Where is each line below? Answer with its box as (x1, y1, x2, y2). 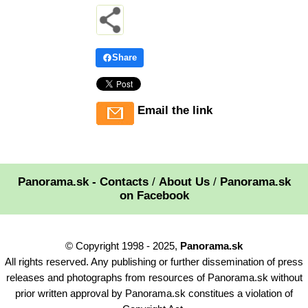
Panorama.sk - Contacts (17, 175, 148, 188)
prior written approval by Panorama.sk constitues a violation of (15, 287, 293, 299)
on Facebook (119, 188, 189, 202)
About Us (158, 175, 210, 188)
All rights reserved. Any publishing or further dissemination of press (5, 255, 303, 267)
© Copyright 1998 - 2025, (65, 239, 180, 252)
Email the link (137, 103, 212, 117)
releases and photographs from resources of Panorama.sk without (5, 271, 302, 283)
